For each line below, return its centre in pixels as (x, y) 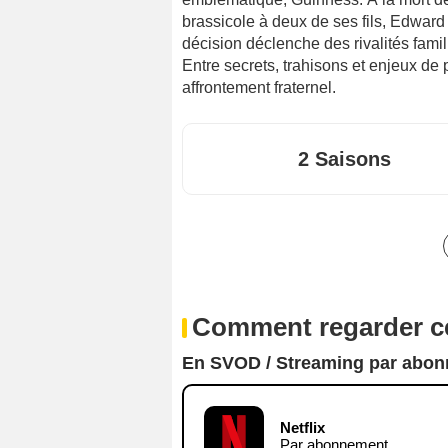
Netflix (302, 427)
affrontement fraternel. (259, 87)
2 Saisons (344, 158)
